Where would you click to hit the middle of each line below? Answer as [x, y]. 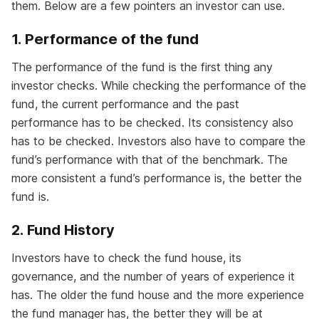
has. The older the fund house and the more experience [158, 295]
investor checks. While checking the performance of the [159, 86]
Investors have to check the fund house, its [126, 258]
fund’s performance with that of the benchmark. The [150, 160]
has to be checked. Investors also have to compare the [158, 141]
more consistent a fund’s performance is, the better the [157, 178]
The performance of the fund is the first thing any [142, 67]
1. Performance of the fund [105, 40]
